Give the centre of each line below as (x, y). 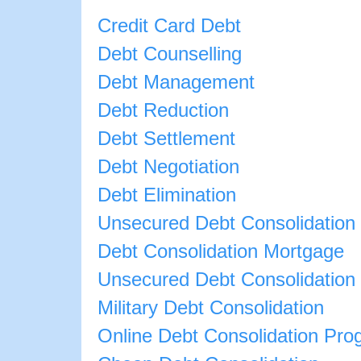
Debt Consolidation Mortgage (220, 252)
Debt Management (176, 83)
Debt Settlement (166, 139)
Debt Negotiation (168, 167)
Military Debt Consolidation (210, 308)
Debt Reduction (163, 111)
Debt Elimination (166, 195)
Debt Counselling (169, 54)
